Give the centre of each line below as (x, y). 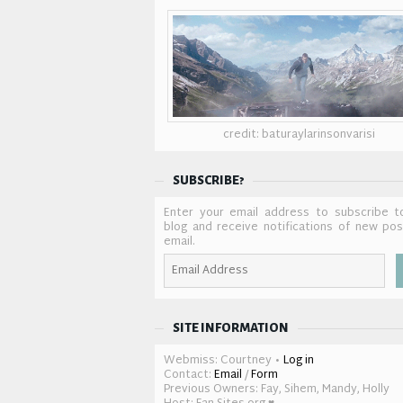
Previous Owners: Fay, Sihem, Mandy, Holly (277, 389)
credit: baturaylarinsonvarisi (299, 134)
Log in (299, 360)
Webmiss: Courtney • (224, 360)
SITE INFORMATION (231, 327)
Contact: (189, 375)
